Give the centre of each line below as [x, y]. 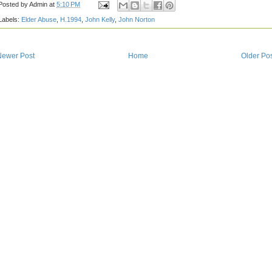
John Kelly [100, 19]
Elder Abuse [39, 19]
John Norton [137, 19]
